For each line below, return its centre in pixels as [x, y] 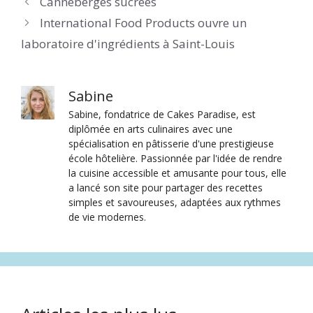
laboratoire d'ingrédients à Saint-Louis [128, 44]
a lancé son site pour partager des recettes [166, 188]
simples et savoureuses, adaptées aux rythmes [175, 203]
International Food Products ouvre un [144, 23]
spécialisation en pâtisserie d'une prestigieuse [171, 144]
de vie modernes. [107, 217]
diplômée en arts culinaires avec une [151, 129]
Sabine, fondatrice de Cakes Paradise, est [162, 115]
